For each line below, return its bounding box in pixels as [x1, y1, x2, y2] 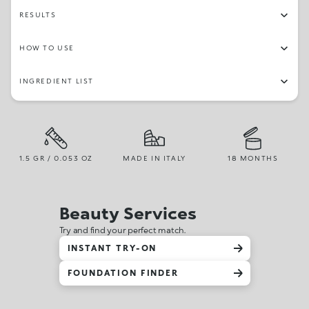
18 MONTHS [227, 154, 279, 162]
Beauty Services [59, 203, 197, 223]
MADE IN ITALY [123, 154, 186, 162]
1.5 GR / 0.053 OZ [19, 154, 93, 162]
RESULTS [19, 10, 57, 19]
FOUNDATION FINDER [67, 268, 179, 278]
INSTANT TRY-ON [67, 243, 157, 253]
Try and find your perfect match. [59, 225, 186, 235]
